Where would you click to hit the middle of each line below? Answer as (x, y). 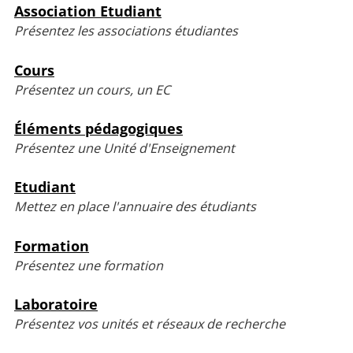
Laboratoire (56, 304)
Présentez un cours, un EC (92, 89)
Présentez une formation (89, 265)
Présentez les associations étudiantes (126, 31)
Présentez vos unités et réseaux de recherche (150, 323)
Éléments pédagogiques (98, 128)
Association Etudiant (88, 11)
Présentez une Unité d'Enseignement (124, 148)
